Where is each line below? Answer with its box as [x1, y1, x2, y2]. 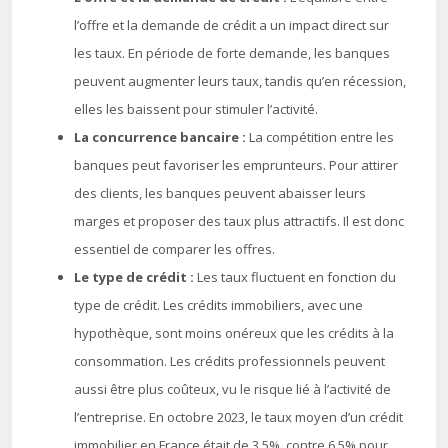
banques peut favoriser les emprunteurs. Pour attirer [74, 156, 398, 174]
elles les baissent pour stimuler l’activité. [74, 100, 318, 118]
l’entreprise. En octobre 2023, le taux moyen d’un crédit [74, 408, 403, 426]
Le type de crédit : [74, 268, 197, 286]
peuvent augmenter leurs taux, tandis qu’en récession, [74, 72, 406, 90]
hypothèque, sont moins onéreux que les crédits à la [74, 324, 394, 342]
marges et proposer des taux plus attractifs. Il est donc [74, 212, 404, 230]
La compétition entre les [249, 128, 394, 146]
